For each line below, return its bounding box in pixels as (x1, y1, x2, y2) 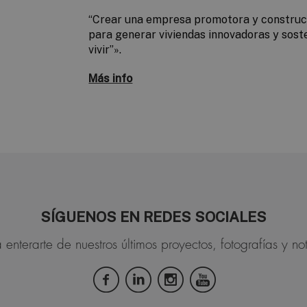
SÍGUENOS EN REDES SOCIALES (40, 208, 267, 226)
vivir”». (88, 43, 122, 57)
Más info (88, 72, 133, 86)
